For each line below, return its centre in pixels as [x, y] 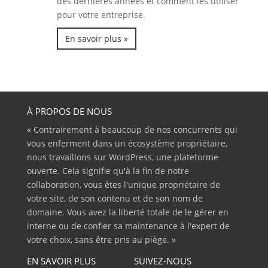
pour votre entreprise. [101, 14]
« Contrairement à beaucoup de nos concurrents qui [132, 129]
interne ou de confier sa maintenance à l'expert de [128, 226]
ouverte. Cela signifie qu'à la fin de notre [108, 170]
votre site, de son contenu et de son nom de [115, 198]
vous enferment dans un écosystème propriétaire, [127, 143]
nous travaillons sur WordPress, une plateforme [122, 157]
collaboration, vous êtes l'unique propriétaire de [123, 184]
